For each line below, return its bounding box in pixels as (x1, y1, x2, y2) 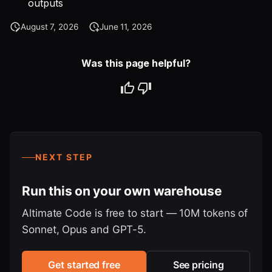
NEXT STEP (35, 152, 93, 163)
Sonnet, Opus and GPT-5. (22, 223, 147, 236)
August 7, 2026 (21, 21, 78, 32)
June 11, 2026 (99, 21, 152, 32)
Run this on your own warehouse (22, 183, 222, 199)
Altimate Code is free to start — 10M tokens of (22, 206, 248, 220)
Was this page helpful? (81, 56, 191, 69)
